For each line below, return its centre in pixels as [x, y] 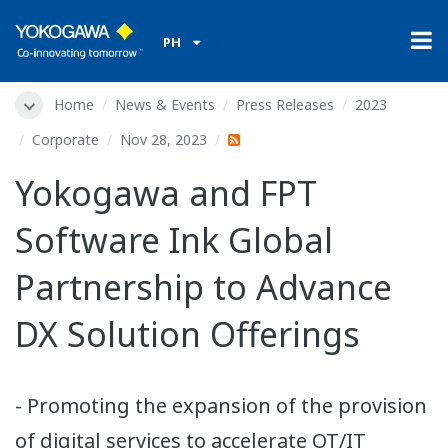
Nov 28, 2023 [163, 140]
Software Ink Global [174, 240]
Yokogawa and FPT [166, 193]
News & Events [165, 104]
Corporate [65, 140]
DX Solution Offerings [187, 334]
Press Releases [285, 104]
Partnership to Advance [203, 287]
